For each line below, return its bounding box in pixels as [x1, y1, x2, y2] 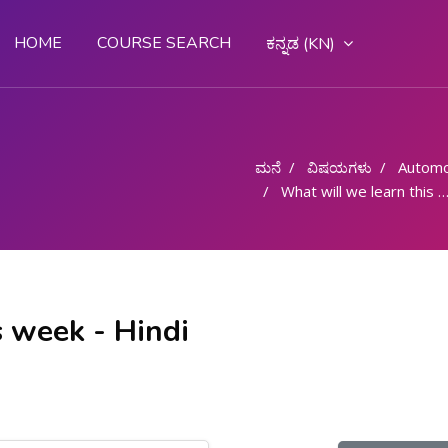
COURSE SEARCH [97, 32, 232, 54]
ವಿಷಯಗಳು [307, 157, 372, 177]
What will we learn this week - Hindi [281, 181, 438, 201]
